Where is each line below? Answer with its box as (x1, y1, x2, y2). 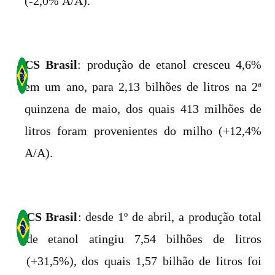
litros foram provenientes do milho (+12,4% (25, 123, 261, 139)
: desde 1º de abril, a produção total (77, 209, 262, 225)
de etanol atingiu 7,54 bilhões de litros (26, 231, 261, 247)
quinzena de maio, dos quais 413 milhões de (25, 101, 261, 117)
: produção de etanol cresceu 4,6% (77, 56, 261, 72)
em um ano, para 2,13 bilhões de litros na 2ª (25, 79, 261, 95)
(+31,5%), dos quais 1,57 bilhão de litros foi (26, 253, 261, 269)
